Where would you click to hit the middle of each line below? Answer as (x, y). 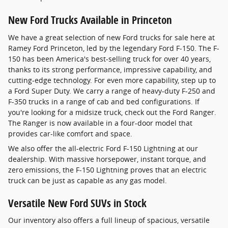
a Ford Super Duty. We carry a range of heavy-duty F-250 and (112, 91)
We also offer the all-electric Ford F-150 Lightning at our (103, 148)
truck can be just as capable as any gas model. (88, 180)
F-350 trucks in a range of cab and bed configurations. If (104, 101)
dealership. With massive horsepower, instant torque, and (107, 159)
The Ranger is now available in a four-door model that (100, 123)
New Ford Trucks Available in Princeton (90, 20)
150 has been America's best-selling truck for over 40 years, (109, 59)
